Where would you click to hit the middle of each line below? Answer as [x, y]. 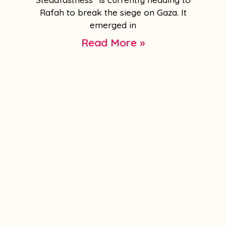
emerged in [113, 25]
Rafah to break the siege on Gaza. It [113, 13]
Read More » [113, 43]
